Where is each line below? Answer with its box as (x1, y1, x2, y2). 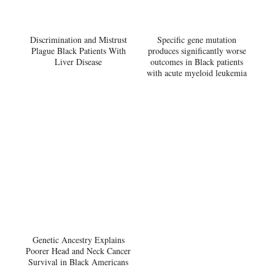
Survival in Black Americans (28, 255, 128, 268)
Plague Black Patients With (31, 45, 126, 57)
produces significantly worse (147, 45, 246, 57)
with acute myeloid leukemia (147, 67, 247, 79)
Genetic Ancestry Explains (32, 233, 125, 246)
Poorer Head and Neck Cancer (26, 244, 131, 257)
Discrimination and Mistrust (29, 34, 127, 46)
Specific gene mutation (157, 34, 236, 46)
